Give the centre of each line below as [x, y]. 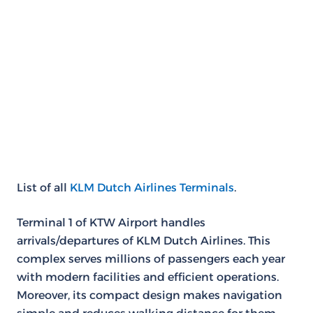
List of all [43, 188]
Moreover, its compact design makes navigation [150, 295]
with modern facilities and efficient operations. [148, 277]
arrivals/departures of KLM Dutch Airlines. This [144, 241]
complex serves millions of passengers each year [151, 259]
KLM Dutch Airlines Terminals [152, 188]
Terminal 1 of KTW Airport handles [111, 223]
